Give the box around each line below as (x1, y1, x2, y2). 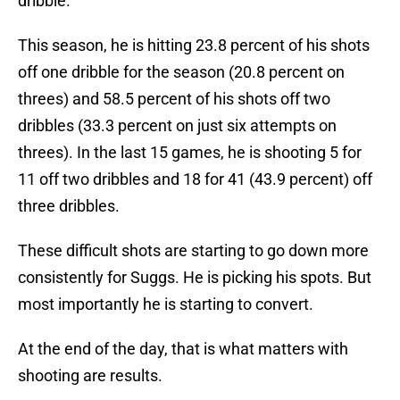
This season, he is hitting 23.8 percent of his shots (18, 36, 370, 55)
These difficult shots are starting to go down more (18, 241, 369, 261)
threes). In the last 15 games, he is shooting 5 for (18, 143, 362, 162)
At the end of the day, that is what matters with (18, 339, 348, 359)
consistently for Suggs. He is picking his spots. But (18, 268, 371, 287)
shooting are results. (18, 366, 162, 386)
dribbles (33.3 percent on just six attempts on (18, 116, 337, 136)
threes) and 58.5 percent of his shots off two (18, 89, 330, 109)
